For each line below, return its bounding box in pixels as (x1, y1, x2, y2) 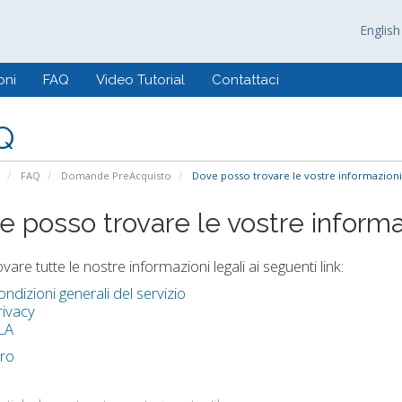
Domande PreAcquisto (60, 169, 171, 182)
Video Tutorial (96, 72, 185, 88)
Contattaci (212, 72, 279, 88)
